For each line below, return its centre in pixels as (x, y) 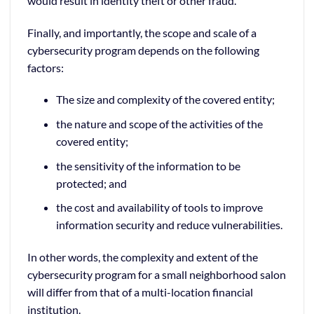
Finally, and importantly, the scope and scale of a (142, 32)
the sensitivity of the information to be (148, 165)
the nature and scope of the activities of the (159, 123)
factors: (46, 67)
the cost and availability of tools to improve (159, 207)
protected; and (91, 183)
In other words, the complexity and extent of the (143, 257)
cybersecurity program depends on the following (143, 50)
